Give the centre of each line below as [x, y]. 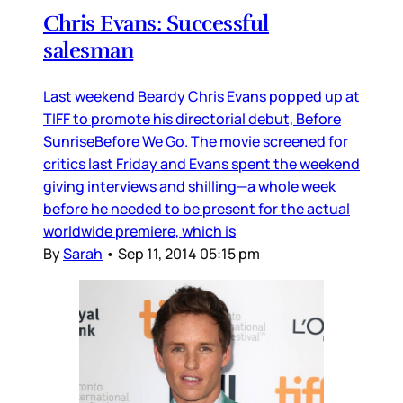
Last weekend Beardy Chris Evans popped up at [201, 96]
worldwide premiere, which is [139, 231]
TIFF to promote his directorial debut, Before [192, 118]
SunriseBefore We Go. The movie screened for [196, 141]
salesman [89, 50]
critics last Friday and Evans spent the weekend [201, 163]
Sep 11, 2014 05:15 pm [189, 253]
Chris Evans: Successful [156, 23]
